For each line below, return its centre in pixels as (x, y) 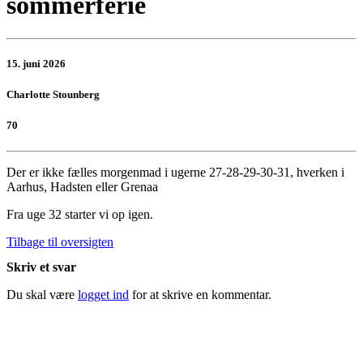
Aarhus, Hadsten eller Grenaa (82, 186)
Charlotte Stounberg (53, 95)
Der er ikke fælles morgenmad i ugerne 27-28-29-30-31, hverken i (175, 172)
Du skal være (42, 294)
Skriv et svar (41, 267)
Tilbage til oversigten (60, 241)
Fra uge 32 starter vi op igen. (80, 214)
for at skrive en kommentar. (200, 294)
